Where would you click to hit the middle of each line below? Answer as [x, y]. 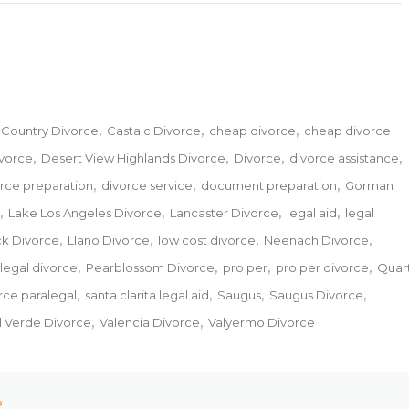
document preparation [269, 185]
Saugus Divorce [316, 294]
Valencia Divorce [150, 322]
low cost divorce [207, 240]
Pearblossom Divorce [150, 267]
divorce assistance [344, 157]
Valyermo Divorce [262, 322]
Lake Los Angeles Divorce [85, 212]
